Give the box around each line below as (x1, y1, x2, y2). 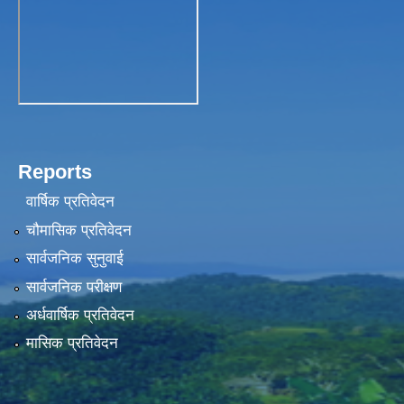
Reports (18, 160, 92, 183)
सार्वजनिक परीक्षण (25, 278, 122, 296)
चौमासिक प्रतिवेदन (25, 221, 132, 239)
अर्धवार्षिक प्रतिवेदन (25, 306, 134, 324)
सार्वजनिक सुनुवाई (25, 250, 124, 268)
